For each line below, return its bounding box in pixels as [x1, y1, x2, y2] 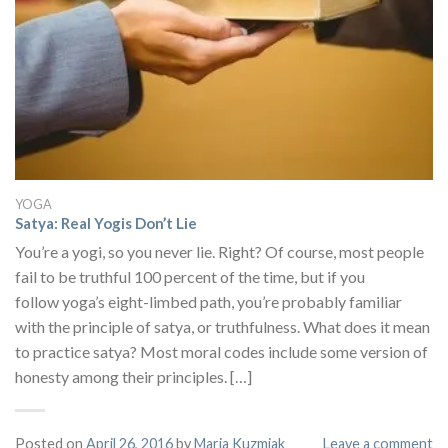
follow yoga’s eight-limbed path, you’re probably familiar [15, 292, 402, 312]
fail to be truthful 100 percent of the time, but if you [15, 267, 365, 287]
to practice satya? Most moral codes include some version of [15, 342, 428, 362]
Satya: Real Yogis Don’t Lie [15, 213, 197, 232]
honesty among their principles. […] [15, 367, 252, 387]
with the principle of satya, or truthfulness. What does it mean [15, 317, 430, 337]
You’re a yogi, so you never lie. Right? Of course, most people [15, 242, 424, 262]
